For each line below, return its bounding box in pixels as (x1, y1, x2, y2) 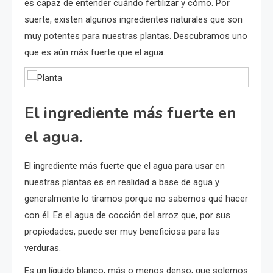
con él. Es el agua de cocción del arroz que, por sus (24, 209, 230, 221)
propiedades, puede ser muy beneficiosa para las (24, 225, 220, 237)
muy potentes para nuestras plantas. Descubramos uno (24, 30, 247, 41)
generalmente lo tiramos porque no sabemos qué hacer (24, 193, 248, 204)
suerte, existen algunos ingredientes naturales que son (24, 13, 243, 25)
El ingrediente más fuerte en (24, 102, 236, 124)
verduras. (24, 242, 61, 253)
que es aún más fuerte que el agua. (24, 46, 165, 58)
